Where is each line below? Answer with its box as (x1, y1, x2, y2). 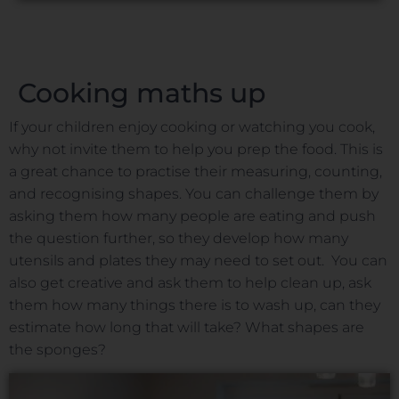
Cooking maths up (18, 77, 265, 110)
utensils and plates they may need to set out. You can (9, 252, 387, 270)
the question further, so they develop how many (9, 230, 348, 248)
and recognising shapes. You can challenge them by (9, 185, 379, 203)
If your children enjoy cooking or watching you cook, (9, 118, 375, 136)
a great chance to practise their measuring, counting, (9, 163, 382, 181)
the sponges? (9, 341, 106, 359)
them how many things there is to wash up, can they (9, 297, 380, 314)
